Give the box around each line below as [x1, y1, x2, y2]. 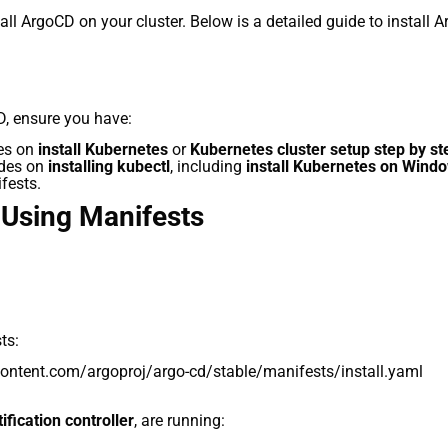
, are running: [134, 410, 225, 430]
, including [170, 157, 246, 177]
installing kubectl [48, 157, 170, 177]
